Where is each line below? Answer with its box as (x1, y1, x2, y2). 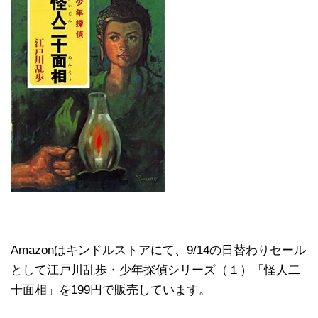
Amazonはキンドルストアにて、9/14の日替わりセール (11, 243, 306, 258)
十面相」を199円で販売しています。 (11, 283, 211, 297)
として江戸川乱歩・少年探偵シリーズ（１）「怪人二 (11, 263, 300, 278)
